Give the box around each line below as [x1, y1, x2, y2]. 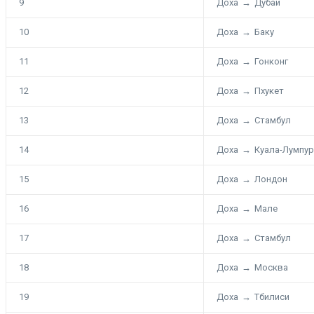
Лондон [254, 173, 287, 184]
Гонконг [254, 55, 288, 67]
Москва [254, 261, 288, 273]
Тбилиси [254, 291, 289, 302]
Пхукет [254, 85, 284, 96]
